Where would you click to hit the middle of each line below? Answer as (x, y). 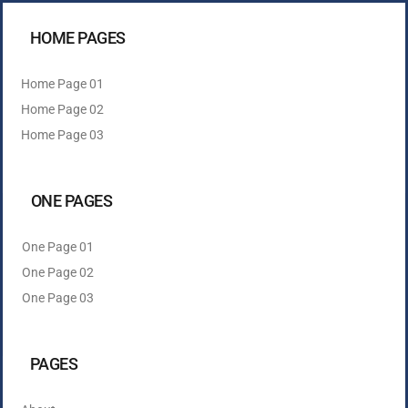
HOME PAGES (78, 38)
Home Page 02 (62, 109)
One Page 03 (58, 298)
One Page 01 (58, 247)
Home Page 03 (62, 135)
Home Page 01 (62, 84)
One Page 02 (58, 272)
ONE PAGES (72, 201)
